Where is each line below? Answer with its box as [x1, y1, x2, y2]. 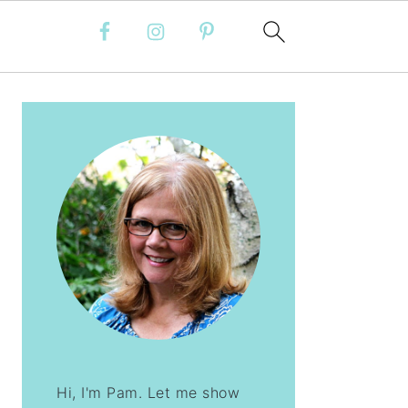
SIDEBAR [21, 106, 117, 127]
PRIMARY [21, 85, 120, 107]
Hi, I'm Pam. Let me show [56, 383, 240, 402]
